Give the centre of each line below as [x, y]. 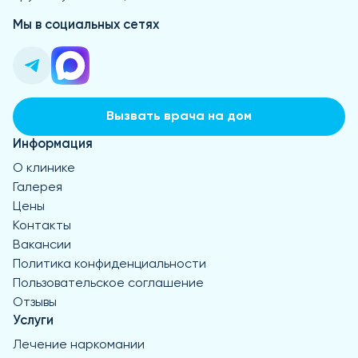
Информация [53, 144]
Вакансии [42, 245]
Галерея [38, 187]
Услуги [33, 320]
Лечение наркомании [79, 345]
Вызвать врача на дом [179, 116]
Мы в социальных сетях [86, 25]
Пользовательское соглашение [108, 283]
